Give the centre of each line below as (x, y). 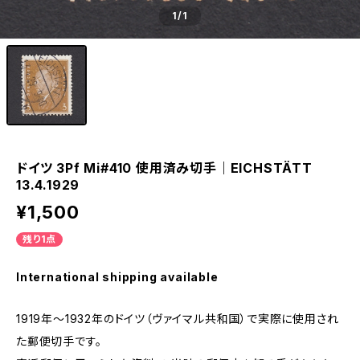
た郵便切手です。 (59, 341)
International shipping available (117, 277)
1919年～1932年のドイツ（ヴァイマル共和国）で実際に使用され (178, 319)
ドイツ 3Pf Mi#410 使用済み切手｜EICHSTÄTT (164, 168)
